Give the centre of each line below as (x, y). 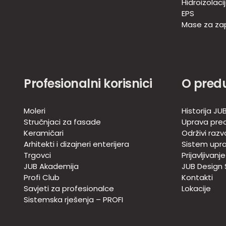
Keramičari (44, 133)
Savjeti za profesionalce (69, 189)
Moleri (35, 111)
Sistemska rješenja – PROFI (73, 200)
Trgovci (37, 155)
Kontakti (197, 178)
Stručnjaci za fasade (62, 122)
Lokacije (196, 189)
